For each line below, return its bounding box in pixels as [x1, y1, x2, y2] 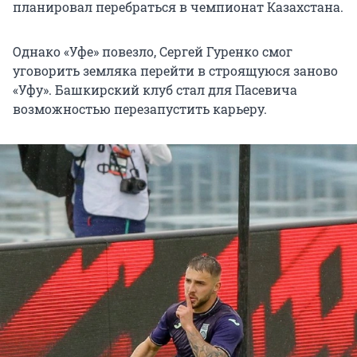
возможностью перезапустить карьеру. [13, 100, 267, 118]
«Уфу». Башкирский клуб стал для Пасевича [13, 81, 297, 99]
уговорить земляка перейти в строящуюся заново [13, 62, 338, 80]
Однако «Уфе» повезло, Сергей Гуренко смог [13, 43, 292, 61]
